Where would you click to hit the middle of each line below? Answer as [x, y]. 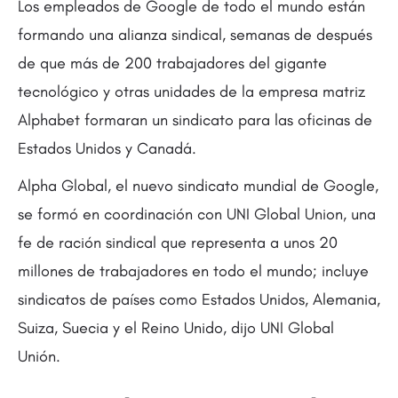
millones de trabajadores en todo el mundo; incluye [193, 271]
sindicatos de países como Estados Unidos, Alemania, [199, 299]
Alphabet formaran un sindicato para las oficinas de [195, 120]
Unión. [39, 356]
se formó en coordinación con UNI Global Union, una [197, 214]
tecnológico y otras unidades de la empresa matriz [191, 92]
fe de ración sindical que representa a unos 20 [178, 243]
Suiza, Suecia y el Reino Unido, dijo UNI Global [176, 328]
